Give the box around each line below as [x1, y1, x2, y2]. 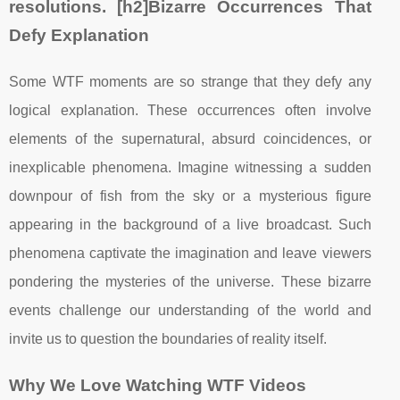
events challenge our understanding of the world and [9, 302, 371, 318]
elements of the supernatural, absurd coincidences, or [9, 130, 371, 146]
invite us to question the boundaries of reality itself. [9, 330, 327, 346]
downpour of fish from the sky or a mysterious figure [9, 187, 371, 204]
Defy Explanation [9, 25, 149, 45]
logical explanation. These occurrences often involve [9, 102, 371, 118]
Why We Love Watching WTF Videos [9, 375, 306, 395]
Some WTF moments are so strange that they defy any [9, 73, 371, 89]
